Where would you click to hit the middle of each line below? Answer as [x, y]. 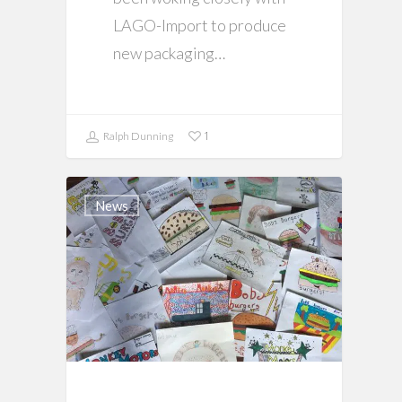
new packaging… [170, 53]
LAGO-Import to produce [200, 26]
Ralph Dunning [137, 136]
